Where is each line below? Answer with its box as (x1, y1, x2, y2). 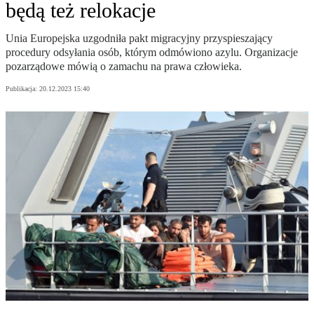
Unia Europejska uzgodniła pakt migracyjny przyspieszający (6, 32, 273, 45)
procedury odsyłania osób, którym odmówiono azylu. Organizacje (6, 46, 298, 59)
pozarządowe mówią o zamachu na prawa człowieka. (6, 60, 242, 73)
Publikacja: (6, 85, 39, 93)
